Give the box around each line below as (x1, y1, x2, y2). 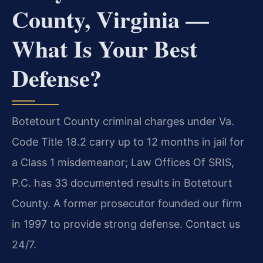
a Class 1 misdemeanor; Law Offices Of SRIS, (12, 156, 234, 169)
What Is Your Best (12, 31, 197, 66)
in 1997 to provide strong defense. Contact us (12, 218, 240, 231)
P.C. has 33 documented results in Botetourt (12, 177, 232, 190)
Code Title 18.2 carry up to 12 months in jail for (12, 136, 244, 149)
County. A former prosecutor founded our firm (12, 197, 242, 210)
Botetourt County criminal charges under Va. (12, 115, 234, 128)
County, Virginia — (12, 2, 209, 37)
